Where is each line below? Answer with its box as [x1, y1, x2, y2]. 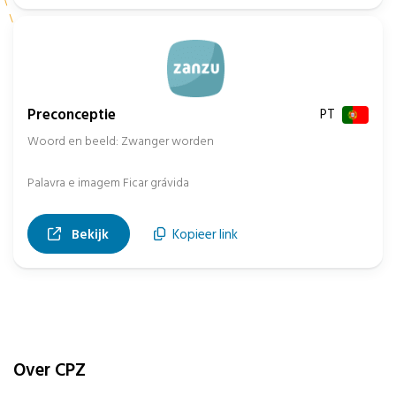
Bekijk [68, 223, 110, 246]
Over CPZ [13, 354, 86, 385]
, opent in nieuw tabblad [108, 222, 262, 245]
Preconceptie [27, 103, 116, 128]
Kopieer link [172, 223, 239, 246]
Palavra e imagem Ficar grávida [27, 172, 189, 194]
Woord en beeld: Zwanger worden [27, 131, 214, 152]
